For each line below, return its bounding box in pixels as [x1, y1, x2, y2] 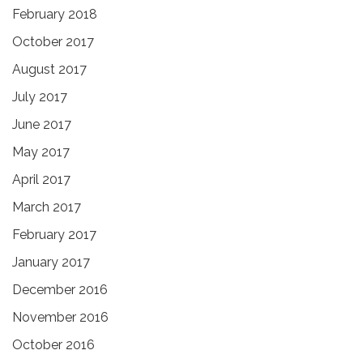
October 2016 [12, 336, 95, 352]
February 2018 [12, 6, 97, 22]
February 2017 [12, 226, 96, 242]
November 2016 [12, 309, 109, 325]
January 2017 [12, 254, 90, 270]
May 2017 [12, 143, 70, 160]
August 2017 [12, 61, 87, 77]
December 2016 [12, 281, 108, 297]
